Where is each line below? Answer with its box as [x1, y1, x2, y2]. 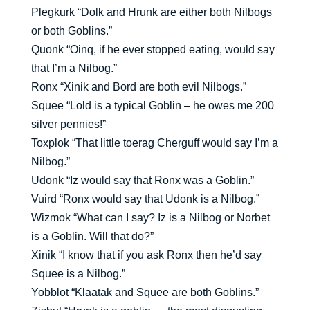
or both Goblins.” [30, 25, 112, 37]
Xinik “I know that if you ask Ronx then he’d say [30, 249, 262, 262]
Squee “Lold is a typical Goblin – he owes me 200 [30, 100, 274, 112]
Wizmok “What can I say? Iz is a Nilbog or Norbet [30, 212, 270, 224]
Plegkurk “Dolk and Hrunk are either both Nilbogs [30, 6, 272, 19]
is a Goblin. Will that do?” [30, 230, 154, 243]
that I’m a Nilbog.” [30, 62, 117, 75]
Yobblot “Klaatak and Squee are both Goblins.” [30, 286, 259, 299]
